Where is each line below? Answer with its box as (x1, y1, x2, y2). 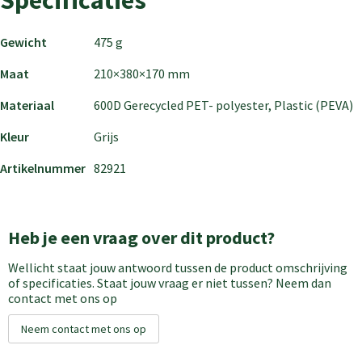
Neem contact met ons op (20, 321, 146, 336)
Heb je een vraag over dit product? (7, 225, 275, 249)
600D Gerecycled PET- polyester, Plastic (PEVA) (94, 96, 353, 113)
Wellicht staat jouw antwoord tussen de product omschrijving (7, 259, 347, 276)
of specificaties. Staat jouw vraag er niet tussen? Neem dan (7, 274, 331, 291)
